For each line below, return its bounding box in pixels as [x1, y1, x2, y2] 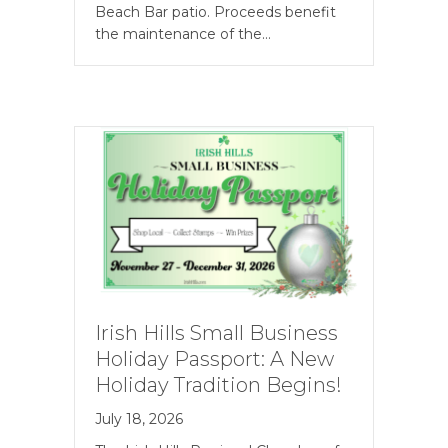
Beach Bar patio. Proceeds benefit [95, 2, 336, 21]
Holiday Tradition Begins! [95, 373, 342, 398]
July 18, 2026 [95, 410, 183, 429]
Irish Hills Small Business [95, 321, 338, 346]
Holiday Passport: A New [95, 347, 334, 372]
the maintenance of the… [95, 24, 271, 43]
